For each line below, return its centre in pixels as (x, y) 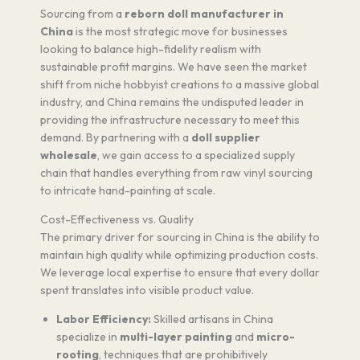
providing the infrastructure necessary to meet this (170, 119)
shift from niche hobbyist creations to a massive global (180, 84)
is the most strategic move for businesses (180, 31)
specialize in (88, 336)
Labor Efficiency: (104, 319)
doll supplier (226, 137)
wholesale (69, 155)
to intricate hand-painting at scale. (128, 190)
